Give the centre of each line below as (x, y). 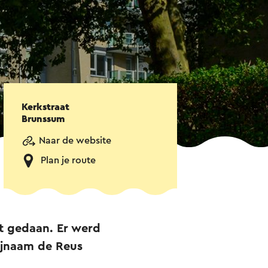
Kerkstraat (45, 107)
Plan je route (68, 161)
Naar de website (75, 141)
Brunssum (43, 119)
